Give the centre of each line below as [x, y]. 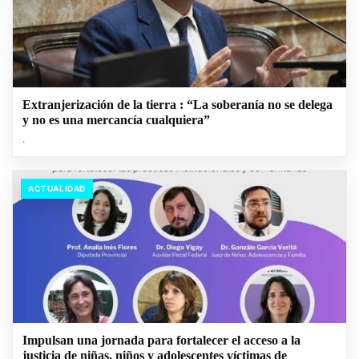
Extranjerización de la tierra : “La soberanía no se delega [177, 105]
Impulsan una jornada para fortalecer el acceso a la [161, 341]
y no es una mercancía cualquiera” [116, 120]
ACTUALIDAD [57, 189]
